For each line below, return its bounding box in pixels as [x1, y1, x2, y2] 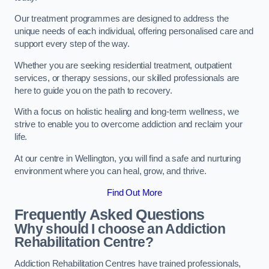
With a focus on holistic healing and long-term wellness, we [14, 107, 239, 117]
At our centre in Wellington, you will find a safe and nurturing [14, 153, 241, 163]
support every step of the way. [14, 39, 132, 49]
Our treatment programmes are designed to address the [14, 14, 229, 24]
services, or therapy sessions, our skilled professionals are [14, 73, 240, 83]
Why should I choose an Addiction [14, 221, 226, 237]
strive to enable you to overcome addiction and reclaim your [14, 119, 243, 130]
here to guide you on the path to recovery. [14, 85, 175, 95]
